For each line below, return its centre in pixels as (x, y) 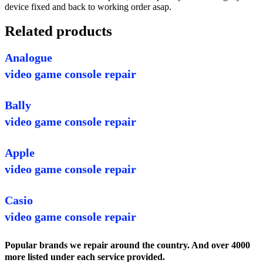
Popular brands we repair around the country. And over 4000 (127, 245)
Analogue (28, 58)
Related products (58, 31)
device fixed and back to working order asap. (88, 7)
